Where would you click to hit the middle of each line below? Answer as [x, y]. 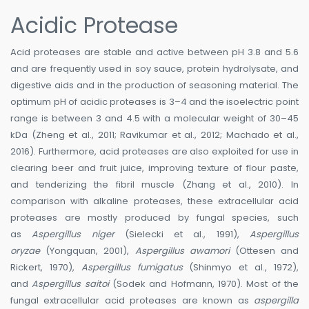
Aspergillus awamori [182, 251]
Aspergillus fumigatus [132, 268]
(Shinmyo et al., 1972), [241, 268]
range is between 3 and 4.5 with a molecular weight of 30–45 [154, 119]
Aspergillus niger [73, 235]
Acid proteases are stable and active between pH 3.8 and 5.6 [154, 52]
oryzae [25, 251]
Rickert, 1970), [46, 268]
